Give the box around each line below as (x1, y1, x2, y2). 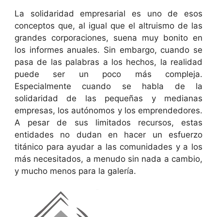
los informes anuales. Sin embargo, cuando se (15, 45, 202, 55)
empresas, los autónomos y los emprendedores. (15, 105, 202, 115)
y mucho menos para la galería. (15, 166, 136, 176)
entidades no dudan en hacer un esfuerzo (15, 129, 202, 139)
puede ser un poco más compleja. (15, 69, 202, 79)
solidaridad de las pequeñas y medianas (15, 93, 202, 103)
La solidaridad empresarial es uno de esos (15, 8, 202, 18)
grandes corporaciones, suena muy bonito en (15, 32, 202, 43)
